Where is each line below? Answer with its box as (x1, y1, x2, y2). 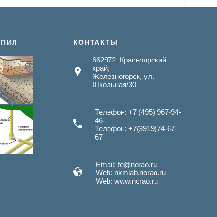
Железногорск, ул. (93, 72, 155, 81)
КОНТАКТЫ (73, 38, 118, 46)
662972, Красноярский (93, 56, 167, 64)
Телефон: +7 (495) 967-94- (94, 108, 181, 117)
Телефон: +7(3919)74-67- (94, 124, 177, 133)
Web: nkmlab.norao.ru (95, 169, 166, 177)
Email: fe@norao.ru (95, 160, 157, 169)
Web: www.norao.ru (95, 177, 158, 186)
